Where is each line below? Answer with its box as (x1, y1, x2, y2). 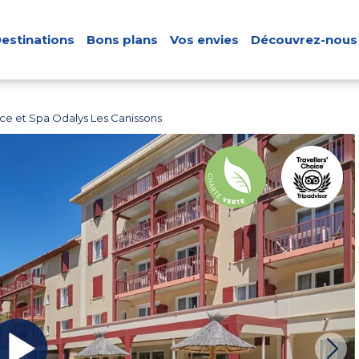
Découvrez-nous (251, 32, 357, 47)
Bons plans (87, 32, 158, 47)
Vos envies (170, 32, 239, 47)
